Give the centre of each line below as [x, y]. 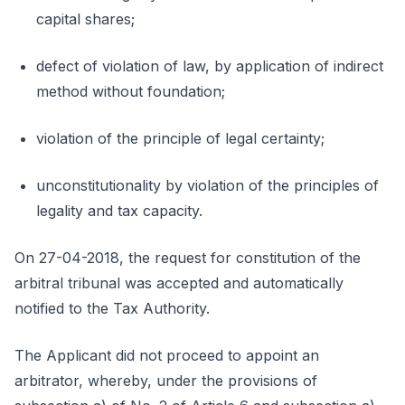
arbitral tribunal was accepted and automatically [179, 283]
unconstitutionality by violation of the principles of [207, 185]
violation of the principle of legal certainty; [180, 138]
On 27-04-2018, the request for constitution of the [188, 258]
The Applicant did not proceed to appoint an [167, 355]
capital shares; [85, 19]
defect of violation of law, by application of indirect [210, 66]
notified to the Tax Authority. [112, 308]
